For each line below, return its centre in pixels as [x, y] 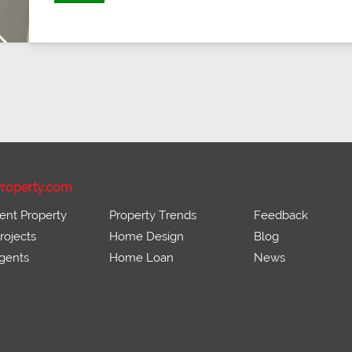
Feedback [281, 215]
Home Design [146, 236]
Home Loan [141, 258]
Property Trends [152, 215]
